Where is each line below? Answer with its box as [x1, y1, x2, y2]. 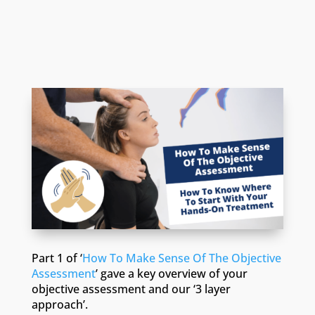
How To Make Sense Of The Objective [82, 250, 281, 266]
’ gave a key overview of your [95, 266, 247, 282]
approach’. [31, 297, 91, 313]
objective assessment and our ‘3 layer [31, 281, 231, 297]
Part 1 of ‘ [31, 250, 82, 266]
